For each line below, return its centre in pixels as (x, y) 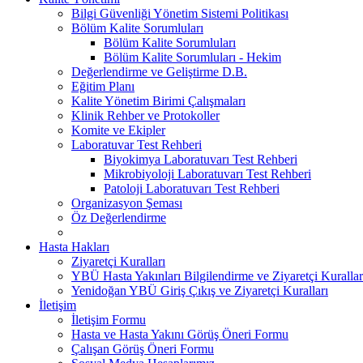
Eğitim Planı (103, 86)
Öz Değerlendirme (119, 217)
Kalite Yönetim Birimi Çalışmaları (158, 100)
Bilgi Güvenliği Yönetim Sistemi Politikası (180, 13)
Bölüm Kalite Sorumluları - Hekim (192, 57)
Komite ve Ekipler (118, 130)
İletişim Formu (109, 319)
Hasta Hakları (74, 246)
